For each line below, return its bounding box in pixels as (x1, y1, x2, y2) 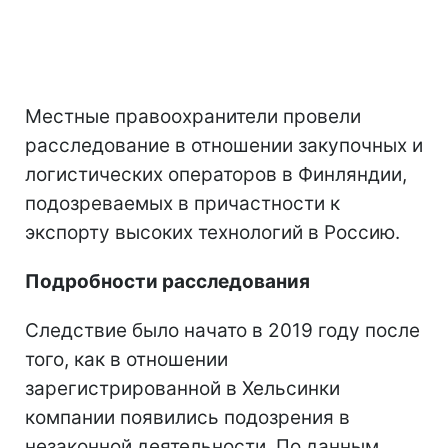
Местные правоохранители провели (25, 104, 361, 128)
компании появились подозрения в (25, 405, 350, 429)
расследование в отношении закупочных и (25, 133, 423, 157)
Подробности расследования (25, 269, 310, 293)
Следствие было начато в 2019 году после (25, 318, 420, 342)
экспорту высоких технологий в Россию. (25, 220, 400, 244)
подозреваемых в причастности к (25, 191, 340, 215)
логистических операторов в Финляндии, (25, 162, 407, 186)
